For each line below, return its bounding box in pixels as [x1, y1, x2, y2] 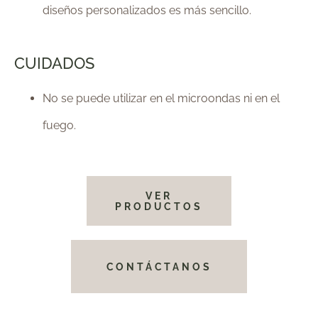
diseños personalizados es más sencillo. [43, 3, 251, 17]
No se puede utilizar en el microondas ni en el [43, 92, 280, 106]
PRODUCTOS [115, 200, 203, 213]
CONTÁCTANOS [106, 261, 212, 273]
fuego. [43, 119, 76, 133]
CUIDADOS [14, 55, 94, 73]
